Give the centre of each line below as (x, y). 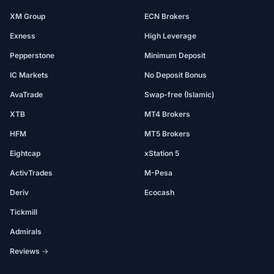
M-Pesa (158, 173)
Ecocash (159, 192)
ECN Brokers (167, 16)
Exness (23, 36)
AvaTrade (26, 94)
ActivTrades (31, 173)
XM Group (28, 16)
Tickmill (24, 212)
